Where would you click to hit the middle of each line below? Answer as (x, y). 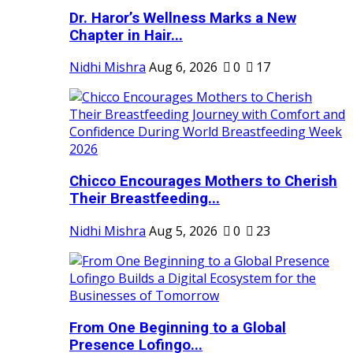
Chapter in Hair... (126, 35)
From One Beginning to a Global (178, 327)
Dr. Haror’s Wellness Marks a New (183, 18)
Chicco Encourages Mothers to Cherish (203, 182)
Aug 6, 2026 (183, 67)
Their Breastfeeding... (145, 199)
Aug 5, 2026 (183, 230)
